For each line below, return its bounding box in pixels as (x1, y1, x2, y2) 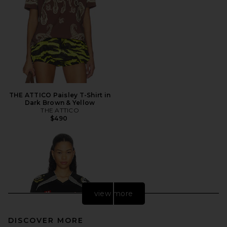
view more (94, 188, 133, 198)
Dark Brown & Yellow (24, 98, 95, 106)
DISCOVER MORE (8, 215, 84, 225)
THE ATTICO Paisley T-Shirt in (9, 91, 111, 99)
